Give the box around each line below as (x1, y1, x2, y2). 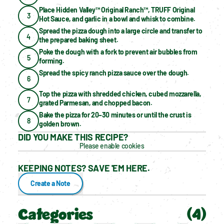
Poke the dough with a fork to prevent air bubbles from (39, 47, 197, 56)
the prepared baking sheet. (39, 35, 118, 44)
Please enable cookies (79, 141, 144, 150)
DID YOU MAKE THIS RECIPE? (18, 131, 128, 142)
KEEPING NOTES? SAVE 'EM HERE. (18, 162, 150, 173)
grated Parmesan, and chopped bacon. (39, 98, 152, 107)
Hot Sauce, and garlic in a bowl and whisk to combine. (39, 14, 195, 23)
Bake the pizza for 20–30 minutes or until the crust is (39, 110, 191, 119)
